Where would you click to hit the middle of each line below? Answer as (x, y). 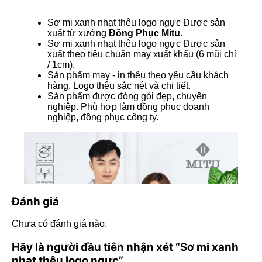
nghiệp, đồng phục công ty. (103, 117)
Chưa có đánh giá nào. (59, 224)
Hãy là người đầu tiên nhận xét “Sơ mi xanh (125, 247)
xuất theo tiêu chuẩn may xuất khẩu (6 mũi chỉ (142, 54)
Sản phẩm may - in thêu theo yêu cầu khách (138, 75)
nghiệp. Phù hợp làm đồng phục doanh (128, 106)
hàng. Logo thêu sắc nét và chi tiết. (119, 85)
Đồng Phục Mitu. (146, 33)
